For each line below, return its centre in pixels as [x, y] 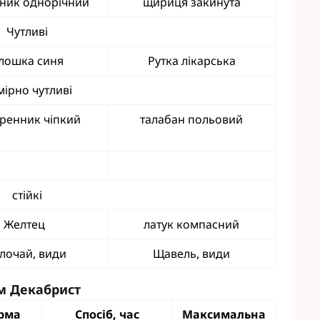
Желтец [24, 224]
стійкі [27, 195]
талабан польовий [191, 119]
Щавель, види [191, 254]
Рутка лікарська [191, 61]
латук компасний [191, 224]
